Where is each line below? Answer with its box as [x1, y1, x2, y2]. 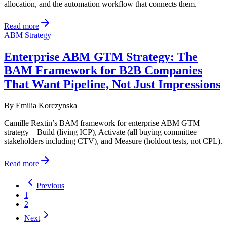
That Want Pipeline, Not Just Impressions [4, 77, 220, 91]
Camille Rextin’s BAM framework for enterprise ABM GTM [4, 118, 200, 127]
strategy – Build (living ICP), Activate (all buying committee [4, 127, 197, 136]
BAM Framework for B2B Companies [4, 63, 202, 77]
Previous [36, 181, 64, 190]
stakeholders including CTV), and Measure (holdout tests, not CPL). [4, 136, 222, 145]
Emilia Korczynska [16, 101, 77, 110]
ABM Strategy [4, 30, 51, 40]
